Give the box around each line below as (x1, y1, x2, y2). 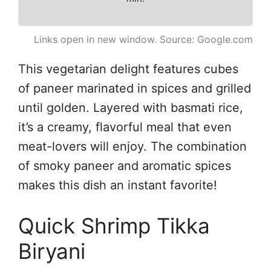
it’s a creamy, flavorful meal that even (18, 119, 232, 134)
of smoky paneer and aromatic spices (18, 158, 231, 173)
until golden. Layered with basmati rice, (18, 100, 243, 115)
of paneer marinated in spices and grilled (18, 80, 251, 96)
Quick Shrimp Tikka (18, 212, 210, 238)
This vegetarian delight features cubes (18, 61, 238, 76)
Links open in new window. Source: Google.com (34, 33, 253, 45)
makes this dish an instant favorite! (18, 177, 217, 192)
